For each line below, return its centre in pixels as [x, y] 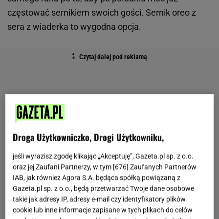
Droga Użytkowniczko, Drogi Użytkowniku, [88, 137]
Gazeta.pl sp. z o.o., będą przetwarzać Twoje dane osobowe [104, 188]
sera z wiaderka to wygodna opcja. [74, 27]
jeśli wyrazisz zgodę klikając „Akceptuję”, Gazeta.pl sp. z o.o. [103, 156]
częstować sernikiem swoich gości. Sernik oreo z [102, 13]
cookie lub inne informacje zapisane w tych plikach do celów [103, 210]
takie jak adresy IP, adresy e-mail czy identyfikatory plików [99, 199]
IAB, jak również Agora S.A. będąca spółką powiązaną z [97, 178]
